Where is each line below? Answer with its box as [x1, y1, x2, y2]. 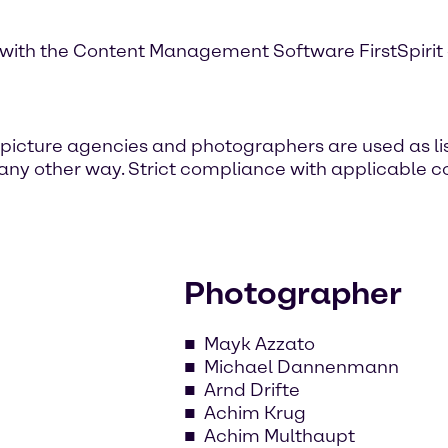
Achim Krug [204, 401, 306, 424]
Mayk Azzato [204, 332, 315, 355]
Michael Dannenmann [204, 355, 399, 378]
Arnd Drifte [204, 378, 300, 401]
